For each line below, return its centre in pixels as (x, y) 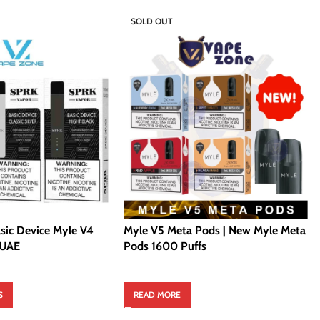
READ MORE (157, 295)
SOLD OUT (152, 21)
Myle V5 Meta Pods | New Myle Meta (215, 230)
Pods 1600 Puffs (165, 246)
